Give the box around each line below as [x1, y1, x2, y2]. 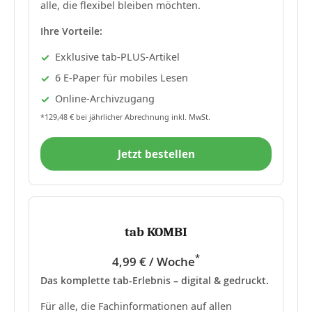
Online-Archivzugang [55, 92, 155, 106]
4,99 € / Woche [112, 253, 195, 270]
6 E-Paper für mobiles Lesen [55, 71, 188, 85]
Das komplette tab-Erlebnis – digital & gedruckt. [40, 273, 269, 287]
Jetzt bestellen [117, 147, 195, 162]
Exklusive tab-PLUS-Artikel [55, 50, 180, 64]
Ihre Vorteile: [40, 24, 102, 38]
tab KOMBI [125, 224, 187, 240]
